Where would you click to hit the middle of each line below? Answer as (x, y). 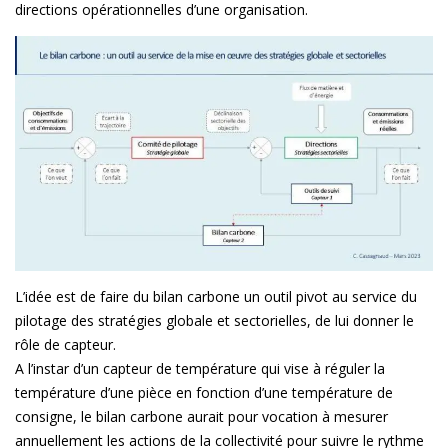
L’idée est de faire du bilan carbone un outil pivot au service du (216, 296)
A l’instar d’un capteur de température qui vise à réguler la (200, 368)
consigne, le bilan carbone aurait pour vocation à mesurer (201, 416)
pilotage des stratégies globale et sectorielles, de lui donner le (214, 320)
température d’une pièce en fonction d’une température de (204, 392)
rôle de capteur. (65, 344)
